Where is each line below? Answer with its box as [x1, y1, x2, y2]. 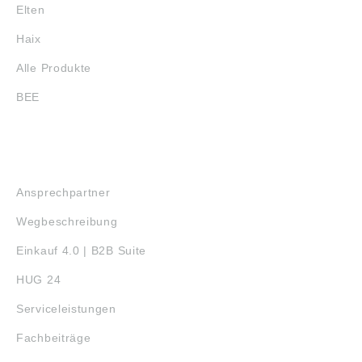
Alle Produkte [16, 61, 92, 75]
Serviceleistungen [16, 302, 116, 316]
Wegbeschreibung [16, 215, 118, 229]
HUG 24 [16, 273, 61, 287]
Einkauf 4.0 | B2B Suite [16, 244, 147, 258]
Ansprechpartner [16, 186, 111, 200]
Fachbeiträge [16, 331, 91, 345]
